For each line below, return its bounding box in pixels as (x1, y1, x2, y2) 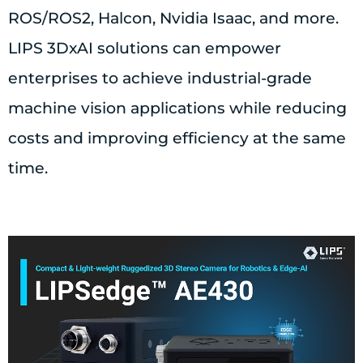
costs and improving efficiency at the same (8, 128, 346, 147)
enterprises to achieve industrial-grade (8, 68, 312, 88)
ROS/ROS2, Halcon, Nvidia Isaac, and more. (8, 8, 339, 28)
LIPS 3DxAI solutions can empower (8, 38, 281, 58)
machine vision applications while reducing (8, 98, 347, 117)
